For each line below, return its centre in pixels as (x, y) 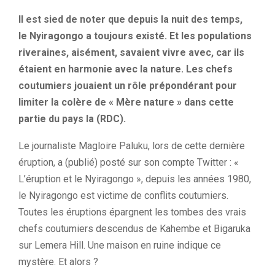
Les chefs (208, 69)
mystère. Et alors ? (58, 262)
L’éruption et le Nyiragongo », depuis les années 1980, (135, 179)
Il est (31, 19)
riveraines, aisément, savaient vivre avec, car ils (131, 52)
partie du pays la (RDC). (72, 119)
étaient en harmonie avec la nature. (101, 69)
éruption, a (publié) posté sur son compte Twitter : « (129, 162)
